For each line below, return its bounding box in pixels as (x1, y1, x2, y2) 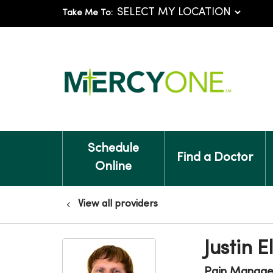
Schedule (87, 143, 139, 155)
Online (94, 161, 132, 173)
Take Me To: (62, 9, 113, 17)
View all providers (78, 199, 158, 209)
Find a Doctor (176, 152, 253, 164)
